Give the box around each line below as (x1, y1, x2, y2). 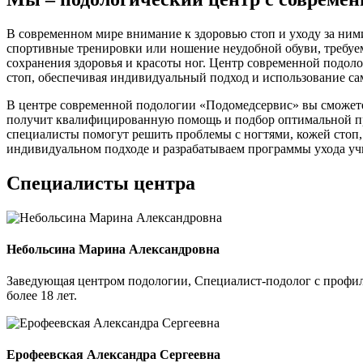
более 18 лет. (6, 288, 77, 303)
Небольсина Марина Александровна (6, 241, 220, 256)
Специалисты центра (6, 172, 195, 194)
